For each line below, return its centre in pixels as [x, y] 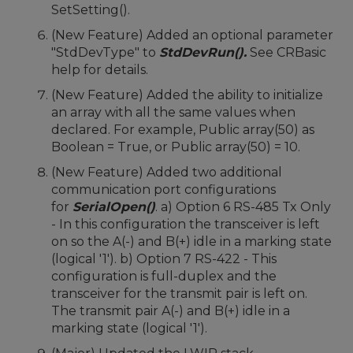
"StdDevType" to [105, 52]
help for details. [100, 70]
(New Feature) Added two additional [167, 172]
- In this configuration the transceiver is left [186, 224]
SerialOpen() [114, 207]
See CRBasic [286, 52]
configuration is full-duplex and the [164, 276]
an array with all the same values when [173, 112]
